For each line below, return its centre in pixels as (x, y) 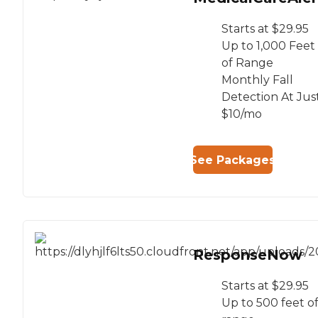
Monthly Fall (257, 80)
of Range (247, 63)
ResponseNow (248, 255)
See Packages (233, 160)
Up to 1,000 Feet (268, 46)
